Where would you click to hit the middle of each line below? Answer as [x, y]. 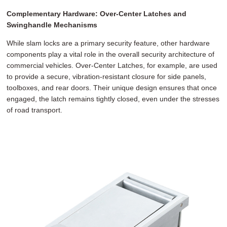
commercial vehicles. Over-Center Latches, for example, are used [112, 65]
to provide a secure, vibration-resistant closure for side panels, [107, 76]
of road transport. [35, 110]
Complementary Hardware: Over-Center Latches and [97, 13]
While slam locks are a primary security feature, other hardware [108, 43]
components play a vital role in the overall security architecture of [111, 54]
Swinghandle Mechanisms [52, 25]
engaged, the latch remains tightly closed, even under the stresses [113, 99]
